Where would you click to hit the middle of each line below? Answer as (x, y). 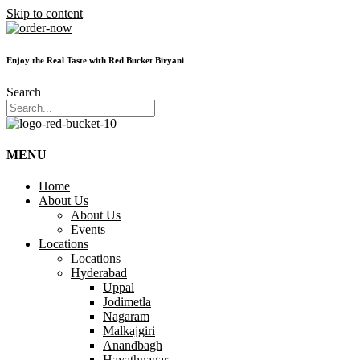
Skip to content (45, 13)
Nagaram (126, 317)
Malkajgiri (129, 331)
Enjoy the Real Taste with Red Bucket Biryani (95, 60)
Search (24, 92)
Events (88, 230)
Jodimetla (127, 302)
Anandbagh (133, 346)
